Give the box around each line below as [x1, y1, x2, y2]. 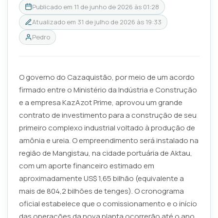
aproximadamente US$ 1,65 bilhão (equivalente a [18, 173, 184, 183]
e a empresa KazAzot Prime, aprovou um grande [18, 97, 182, 108]
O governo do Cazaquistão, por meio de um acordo [18, 72, 195, 82]
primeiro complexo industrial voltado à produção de [18, 122, 195, 133]
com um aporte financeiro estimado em [18, 160, 154, 171]
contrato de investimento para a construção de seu [18, 109, 197, 120]
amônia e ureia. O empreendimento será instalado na [18, 135, 199, 145]
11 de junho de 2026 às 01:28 [73, 2, 159, 11]
